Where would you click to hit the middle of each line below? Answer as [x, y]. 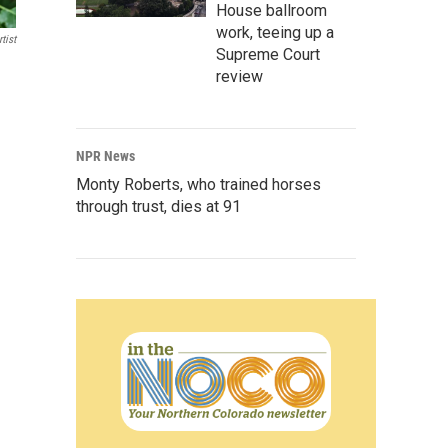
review [239, 76]
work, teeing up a [275, 32]
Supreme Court [268, 54]
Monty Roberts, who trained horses [198, 184]
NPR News [105, 156]
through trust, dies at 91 [158, 206]
